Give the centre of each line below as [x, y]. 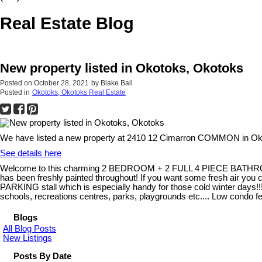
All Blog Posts [30, 228]
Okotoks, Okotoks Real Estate [79, 92]
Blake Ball [117, 83]
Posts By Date [42, 256]
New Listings [27, 238]
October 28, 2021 [61, 83]
